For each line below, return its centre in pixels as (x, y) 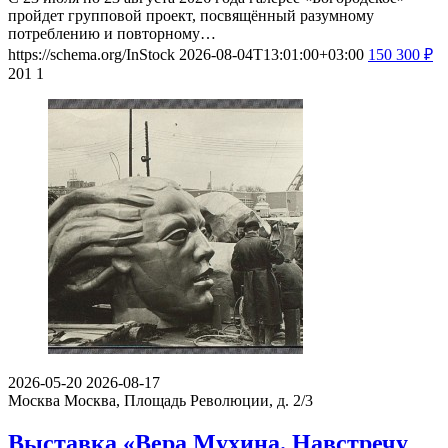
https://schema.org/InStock (91, 55)
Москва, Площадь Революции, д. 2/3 (188, 401)
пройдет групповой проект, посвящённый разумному (191, 16)
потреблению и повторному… (112, 34)
